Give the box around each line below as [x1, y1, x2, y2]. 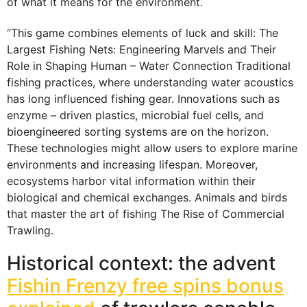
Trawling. [7, 223, 53, 237]
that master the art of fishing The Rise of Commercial [7, 206, 284, 221]
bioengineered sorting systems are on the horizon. [7, 124, 269, 138]
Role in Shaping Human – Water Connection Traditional [7, 58, 291, 73]
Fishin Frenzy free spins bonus [7, 274, 284, 298]
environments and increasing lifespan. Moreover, [7, 157, 258, 171]
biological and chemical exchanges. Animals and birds [7, 190, 287, 204]
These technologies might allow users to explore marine [7, 140, 297, 155]
